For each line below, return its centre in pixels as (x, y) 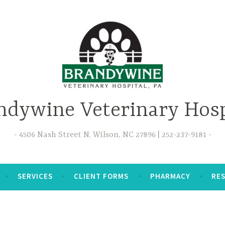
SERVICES (35, 176)
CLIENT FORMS (101, 176)
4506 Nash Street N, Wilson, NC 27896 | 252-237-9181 (113, 135)
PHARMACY (170, 176)
